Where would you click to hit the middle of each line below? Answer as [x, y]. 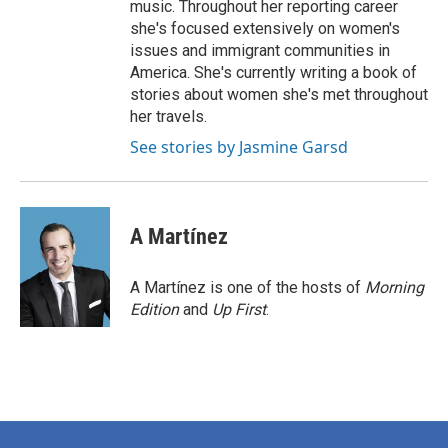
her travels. [168, 116]
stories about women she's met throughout [279, 94]
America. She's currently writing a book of [273, 72]
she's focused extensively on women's [265, 28]
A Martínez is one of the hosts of [247, 287]
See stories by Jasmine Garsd [239, 147]
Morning [394, 287]
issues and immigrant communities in [260, 50]
